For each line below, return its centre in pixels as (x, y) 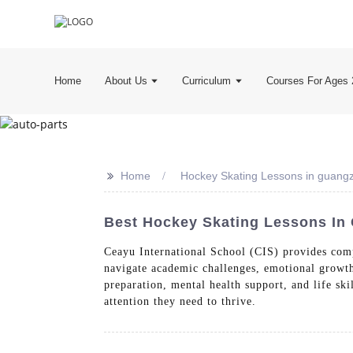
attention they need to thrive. (180, 302)
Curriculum (207, 80)
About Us (126, 80)
